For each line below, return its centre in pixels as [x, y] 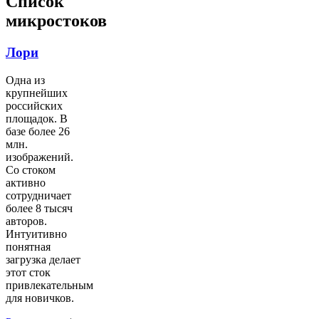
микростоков [56, 21]
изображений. [40, 157]
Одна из [25, 80]
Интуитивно [36, 234]
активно [26, 182]
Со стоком [31, 169]
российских [34, 105]
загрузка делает [43, 259]
